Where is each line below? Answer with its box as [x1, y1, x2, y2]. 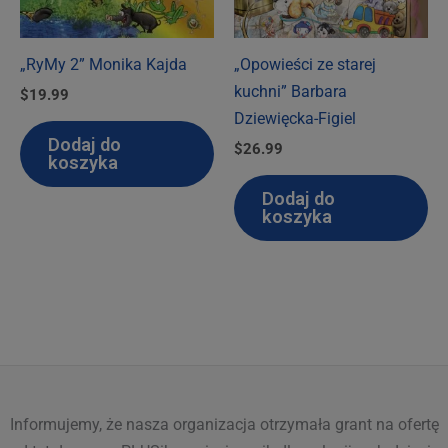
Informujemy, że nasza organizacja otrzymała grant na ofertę [9, 414, 439, 434]
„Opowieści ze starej [234, 54, 376, 74]
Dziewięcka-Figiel [234, 108, 356, 128]
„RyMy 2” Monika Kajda [20, 54, 187, 74]
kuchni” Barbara [234, 81, 347, 101]
